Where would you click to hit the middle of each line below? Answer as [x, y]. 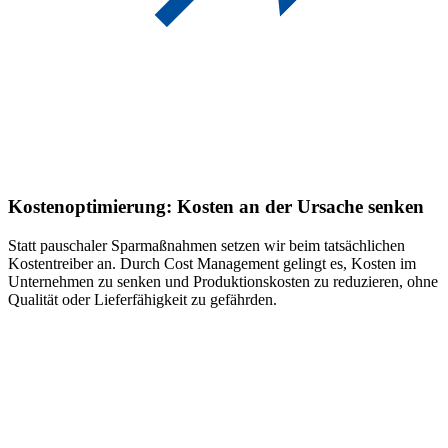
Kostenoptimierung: [90, 207]
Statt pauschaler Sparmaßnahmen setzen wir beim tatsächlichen [206, 246]
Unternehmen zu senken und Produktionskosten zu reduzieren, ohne [223, 282]
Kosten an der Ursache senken [300, 207]
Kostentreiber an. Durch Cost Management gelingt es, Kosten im [212, 264]
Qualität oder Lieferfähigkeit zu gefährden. [142, 300]
